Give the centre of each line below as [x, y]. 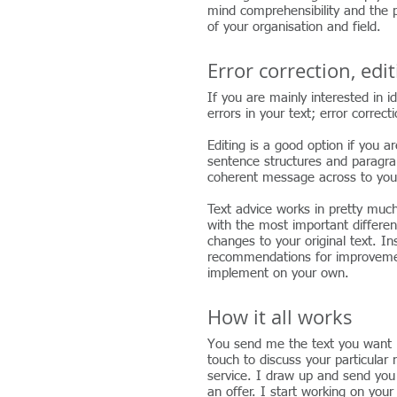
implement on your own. [278, 273]
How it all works [280, 317]
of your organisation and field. [294, 27]
